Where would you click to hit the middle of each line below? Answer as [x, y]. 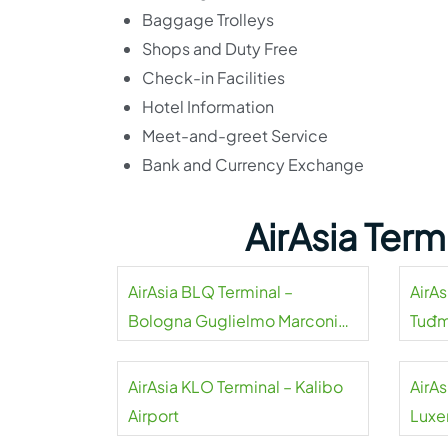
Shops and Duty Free [220, 48]
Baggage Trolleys [208, 19]
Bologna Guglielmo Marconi [233, 320]
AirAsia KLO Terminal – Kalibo [235, 386]
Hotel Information [208, 106]
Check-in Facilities [213, 77]
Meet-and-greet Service [235, 135]
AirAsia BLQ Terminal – [210, 291]
